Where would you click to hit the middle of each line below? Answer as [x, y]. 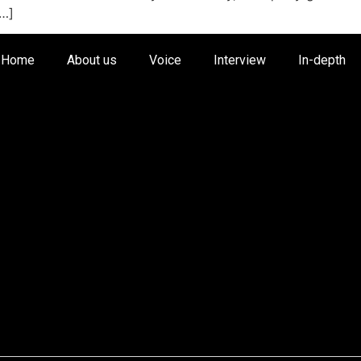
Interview [240, 60]
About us [92, 60]
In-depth [322, 60]
